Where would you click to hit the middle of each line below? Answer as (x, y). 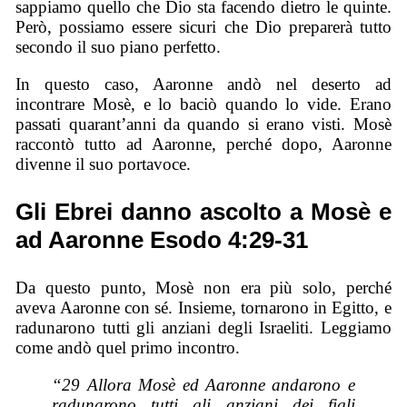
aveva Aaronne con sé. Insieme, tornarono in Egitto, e (203, 307)
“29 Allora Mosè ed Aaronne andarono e (203, 384)
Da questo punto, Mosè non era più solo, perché (203, 287)
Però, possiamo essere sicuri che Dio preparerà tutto (203, 27)
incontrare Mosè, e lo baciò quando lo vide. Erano (203, 104)
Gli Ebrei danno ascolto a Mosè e (203, 211)
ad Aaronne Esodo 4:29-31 (162, 239)
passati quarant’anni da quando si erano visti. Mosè (203, 124)
